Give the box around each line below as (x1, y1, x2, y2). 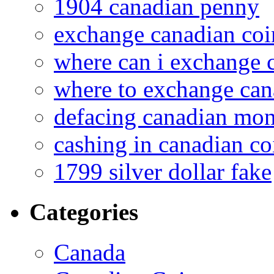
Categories (29, 199, 138, 226)
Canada (54, 239, 125, 266)
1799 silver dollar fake (54, 158, 272, 185)
